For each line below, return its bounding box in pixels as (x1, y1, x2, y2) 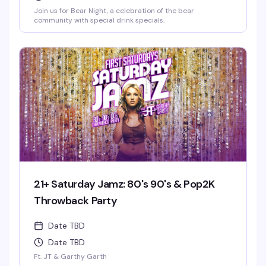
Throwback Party (34, 194, 118, 208)
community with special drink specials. (34, 15, 164, 25)
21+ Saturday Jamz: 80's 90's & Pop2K (34, 177, 215, 191)
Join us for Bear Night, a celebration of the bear (34, 6, 194, 15)
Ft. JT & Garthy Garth (34, 252, 107, 261)
